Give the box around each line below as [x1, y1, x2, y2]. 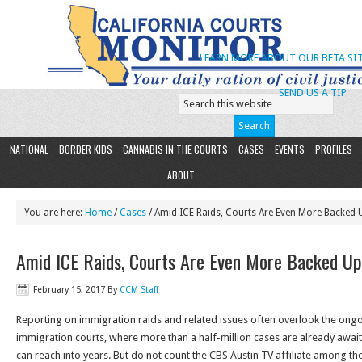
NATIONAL [10, 142, 48, 156]
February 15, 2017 [33, 284, 105, 295]
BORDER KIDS [59, 142, 112, 156]
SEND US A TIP [278, 86, 347, 99]
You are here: [24, 207, 85, 218]
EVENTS [275, 142, 305, 156]
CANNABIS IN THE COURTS [123, 142, 228, 156]
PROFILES [315, 142, 352, 156]
